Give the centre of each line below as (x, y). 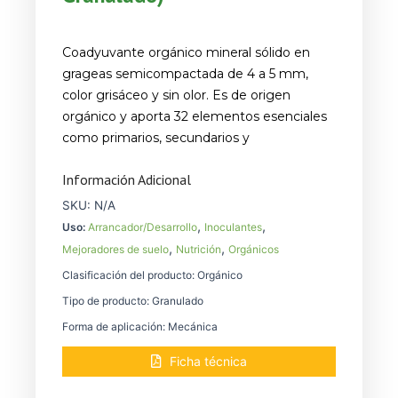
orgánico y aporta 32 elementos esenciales (195, 117)
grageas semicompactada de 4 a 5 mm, (185, 74)
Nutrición (199, 249)
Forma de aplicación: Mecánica (140, 326)
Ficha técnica (208, 361)
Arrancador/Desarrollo (143, 227)
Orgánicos (254, 249)
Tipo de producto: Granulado (133, 300)
